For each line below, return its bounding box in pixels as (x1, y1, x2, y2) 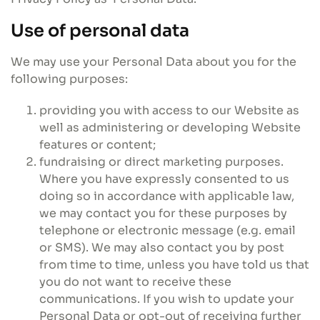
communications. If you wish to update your (39, 291, 294, 306)
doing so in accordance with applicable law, (39, 189, 294, 204)
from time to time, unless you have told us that (39, 257, 309, 272)
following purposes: (11, 71, 128, 86)
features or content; (39, 137, 156, 152)
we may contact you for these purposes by (39, 206, 287, 221)
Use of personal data (11, 20, 189, 41)
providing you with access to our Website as (39, 103, 299, 118)
